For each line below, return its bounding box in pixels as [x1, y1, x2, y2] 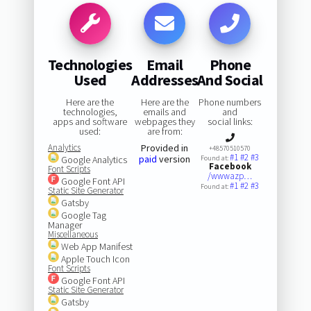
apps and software [53, 115, 128, 128]
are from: [146, 124, 183, 137]
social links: [207, 115, 253, 128]
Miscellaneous [47, 228, 98, 240]
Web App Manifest [58, 239, 133, 253]
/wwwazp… [208, 169, 253, 182]
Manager [47, 218, 82, 231]
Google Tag [58, 208, 106, 221]
